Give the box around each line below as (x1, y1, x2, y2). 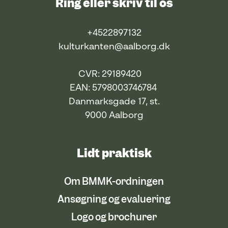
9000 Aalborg (84, 111, 144, 120)
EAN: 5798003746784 (69, 83, 159, 93)
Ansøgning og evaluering (58, 193, 170, 206)
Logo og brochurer (71, 211, 157, 223)
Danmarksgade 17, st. (68, 97, 160, 106)
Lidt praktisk (76, 146, 152, 161)
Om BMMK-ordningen (64, 175, 164, 188)
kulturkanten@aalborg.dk (58, 42, 170, 51)
